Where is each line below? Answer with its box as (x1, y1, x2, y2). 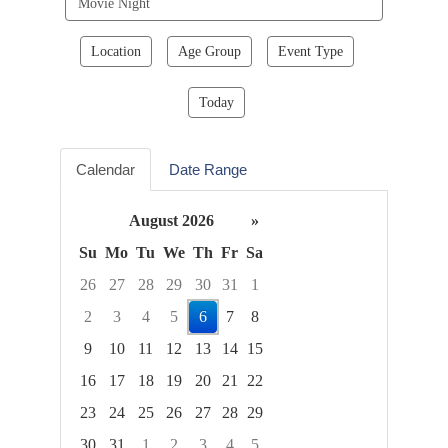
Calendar (76, 161, 135, 179)
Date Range (169, 161, 247, 179)
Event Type (277, 43, 343, 60)
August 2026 (129, 212, 214, 230)
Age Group (177, 43, 241, 60)
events (223, 12, 270, 32)
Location (90, 43, 141, 60)
